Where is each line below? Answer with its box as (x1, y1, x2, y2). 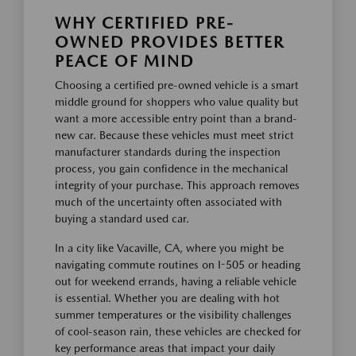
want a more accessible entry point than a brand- (55, 112, 297, 126)
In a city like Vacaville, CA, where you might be (55, 242, 284, 255)
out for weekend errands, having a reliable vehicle (55, 275, 296, 288)
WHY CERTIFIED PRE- (55, 14, 234, 33)
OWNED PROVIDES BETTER (55, 33, 284, 52)
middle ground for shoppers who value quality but (55, 95, 299, 109)
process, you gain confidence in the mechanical (55, 162, 288, 176)
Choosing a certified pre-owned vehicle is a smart (55, 79, 299, 92)
